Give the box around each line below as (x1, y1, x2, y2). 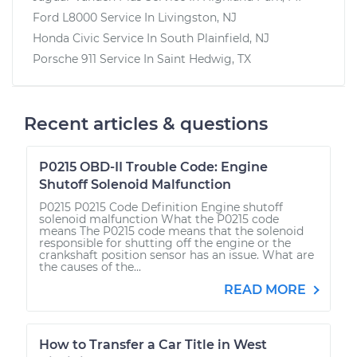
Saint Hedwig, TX (157, 51, 251, 66)
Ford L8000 (33, 10, 97, 25)
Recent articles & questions (24, 112, 268, 135)
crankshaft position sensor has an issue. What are (39, 247, 314, 262)
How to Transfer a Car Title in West (39, 336, 267, 352)
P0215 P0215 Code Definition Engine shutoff (39, 199, 283, 214)
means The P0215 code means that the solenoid (39, 223, 304, 238)
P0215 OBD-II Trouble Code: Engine (39, 159, 268, 175)
